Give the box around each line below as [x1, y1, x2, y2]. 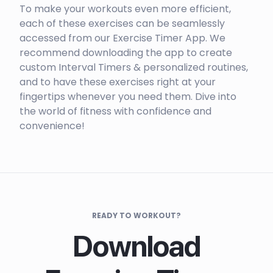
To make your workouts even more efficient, [19, 2, 231, 16]
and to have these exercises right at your [19, 75, 216, 90]
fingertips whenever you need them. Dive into [19, 90, 236, 104]
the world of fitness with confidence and [19, 104, 211, 119]
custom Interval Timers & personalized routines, [19, 60, 248, 75]
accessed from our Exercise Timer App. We [19, 31, 225, 46]
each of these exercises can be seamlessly [19, 16, 225, 31]
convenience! [19, 119, 85, 133]
